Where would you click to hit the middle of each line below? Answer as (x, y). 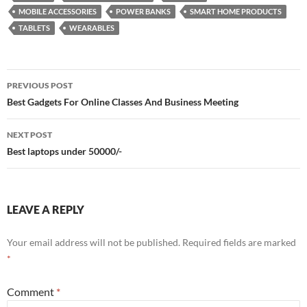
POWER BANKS (143, 11)
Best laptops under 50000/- (64, 151)
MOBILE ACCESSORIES (58, 11)
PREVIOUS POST (40, 85)
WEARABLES (92, 28)
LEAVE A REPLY (46, 209)
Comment (32, 292)
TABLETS (34, 28)
